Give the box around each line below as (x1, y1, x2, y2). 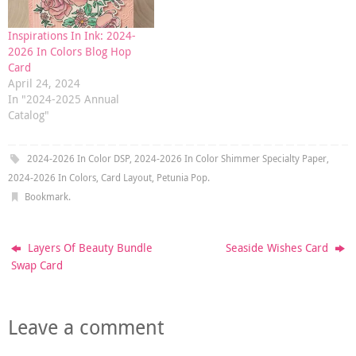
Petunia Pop (157, 171, 207, 185)
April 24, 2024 (8, 75, 80, 91)
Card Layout (101, 171, 152, 185)
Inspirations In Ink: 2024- (8, 28, 136, 44)
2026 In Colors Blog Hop (8, 44, 131, 60)
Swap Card (11, 258, 64, 273)
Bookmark (24, 190, 68, 204)
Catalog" (8, 107, 49, 123)
